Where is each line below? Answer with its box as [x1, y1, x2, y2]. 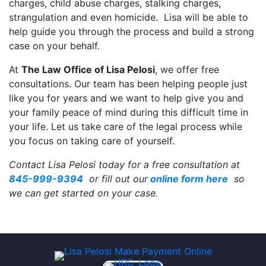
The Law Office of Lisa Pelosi [21, 64, 155, 75]
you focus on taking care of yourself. [9, 135, 175, 147]
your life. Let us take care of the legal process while [9, 121, 242, 132]
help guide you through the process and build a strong [9, 26, 254, 37]
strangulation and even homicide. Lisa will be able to [9, 11, 248, 23]
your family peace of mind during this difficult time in [9, 106, 248, 118]
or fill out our [83, 173, 148, 185]
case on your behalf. [9, 40, 100, 52]
